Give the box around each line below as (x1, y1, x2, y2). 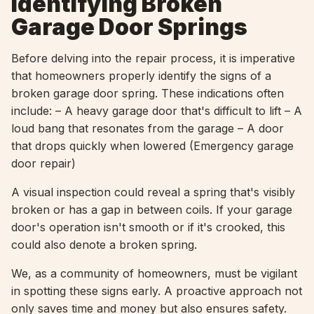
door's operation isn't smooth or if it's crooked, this (11, 220, 285, 234)
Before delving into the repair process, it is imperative (11, 51, 295, 65)
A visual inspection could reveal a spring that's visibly (11, 185, 295, 199)
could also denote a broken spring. (11, 238, 197, 252)
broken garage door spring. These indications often (11, 86, 284, 100)
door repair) (11, 156, 76, 170)
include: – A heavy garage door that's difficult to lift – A (11, 104, 302, 118)
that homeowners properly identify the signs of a (11, 69, 271, 83)
